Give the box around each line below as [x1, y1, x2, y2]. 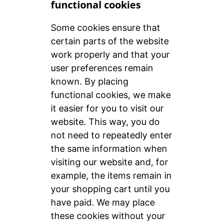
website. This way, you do [50, 116, 160, 127]
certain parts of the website [50, 36, 169, 47]
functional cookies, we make [50, 90, 171, 101]
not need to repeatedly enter [50, 130, 172, 141]
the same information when [50, 143, 167, 154]
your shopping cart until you [50, 184, 170, 195]
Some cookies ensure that [50, 22, 160, 33]
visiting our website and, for [50, 157, 168, 168]
